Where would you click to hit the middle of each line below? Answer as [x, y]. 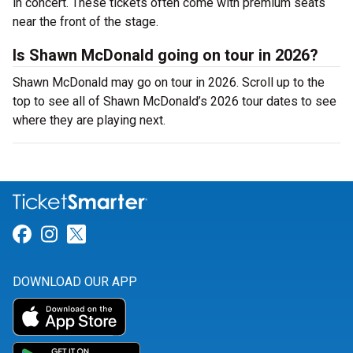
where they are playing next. [89, 120]
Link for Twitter [150, 234]
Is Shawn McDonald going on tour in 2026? [165, 55]
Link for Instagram [136, 234]
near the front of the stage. [85, 22]
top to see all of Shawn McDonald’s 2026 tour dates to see [175, 101]
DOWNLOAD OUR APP [75, 282]
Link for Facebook [107, 234]
